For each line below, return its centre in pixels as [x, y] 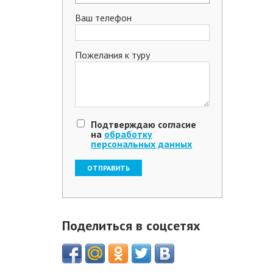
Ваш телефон [103, 17]
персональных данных [141, 144]
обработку [128, 134]
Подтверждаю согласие [144, 124]
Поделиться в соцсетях [131, 225]
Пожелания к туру [112, 55]
